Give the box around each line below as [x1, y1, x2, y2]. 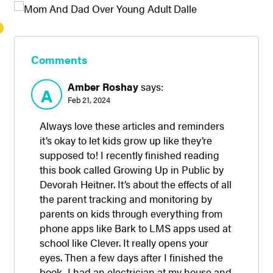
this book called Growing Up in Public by [40, 161, 224, 177]
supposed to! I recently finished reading [40, 147, 220, 162]
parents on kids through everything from [40, 205, 223, 221]
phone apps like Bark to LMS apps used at [40, 220, 232, 235]
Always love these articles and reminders [40, 118, 225, 133]
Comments [31, 51, 88, 68]
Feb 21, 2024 [68, 93, 111, 105]
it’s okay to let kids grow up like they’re [40, 132, 213, 147]
